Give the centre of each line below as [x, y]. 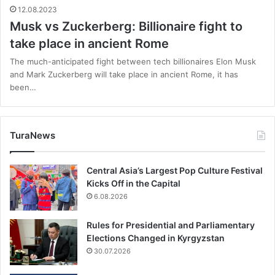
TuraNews [33, 136]
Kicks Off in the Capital [134, 184]
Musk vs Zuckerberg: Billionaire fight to [126, 27]
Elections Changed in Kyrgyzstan [156, 238]
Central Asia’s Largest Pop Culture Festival [175, 171]
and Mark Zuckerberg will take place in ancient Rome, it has [124, 75]
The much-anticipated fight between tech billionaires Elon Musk [133, 62]
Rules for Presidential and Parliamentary [171, 225]
